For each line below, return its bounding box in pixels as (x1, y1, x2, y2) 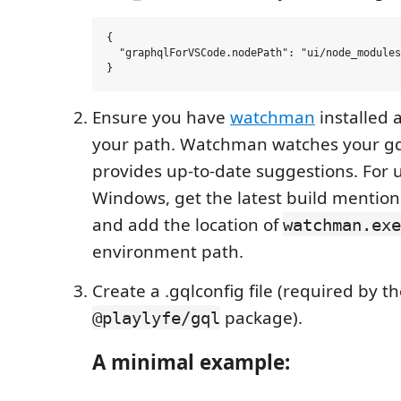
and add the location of (92, 212, 283, 236)
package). (220, 305, 303, 329)
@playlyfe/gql (92, 307, 220, 328)
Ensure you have (92, 105, 230, 129)
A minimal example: (92, 348, 290, 377)
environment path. (92, 239, 243, 263)
